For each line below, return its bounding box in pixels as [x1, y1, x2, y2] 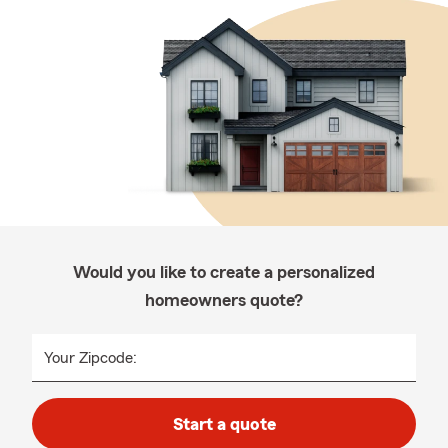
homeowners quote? [145, 291, 303, 309]
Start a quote [172, 415, 276, 433]
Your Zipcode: [44, 350, 137, 366]
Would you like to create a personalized [73, 263, 375, 281]
